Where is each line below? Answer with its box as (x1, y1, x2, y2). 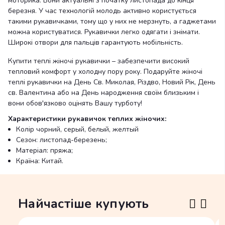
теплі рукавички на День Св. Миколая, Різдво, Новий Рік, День (8, 77, 215, 87)
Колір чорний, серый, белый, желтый (16, 125, 139, 134)
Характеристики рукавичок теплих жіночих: (8, 114, 166, 124)
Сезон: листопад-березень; (16, 135, 107, 145)
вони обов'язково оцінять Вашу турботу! (8, 98, 142, 108)
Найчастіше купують (18, 195, 149, 212)
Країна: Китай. (16, 156, 63, 166)
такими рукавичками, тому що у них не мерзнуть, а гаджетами (8, 17, 216, 26)
